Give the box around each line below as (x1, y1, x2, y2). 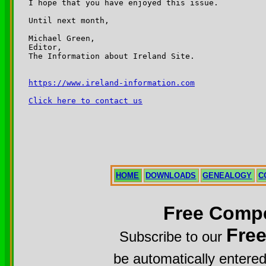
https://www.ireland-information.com (28, 78, 195, 87)
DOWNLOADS (145, 170, 197, 180)
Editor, (28, 42, 62, 52)
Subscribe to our (119, 228, 226, 245)
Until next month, (28, 15, 109, 25)
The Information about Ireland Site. (28, 51, 195, 61)
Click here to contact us (28, 96, 142, 105)
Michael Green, (28, 33, 95, 43)
